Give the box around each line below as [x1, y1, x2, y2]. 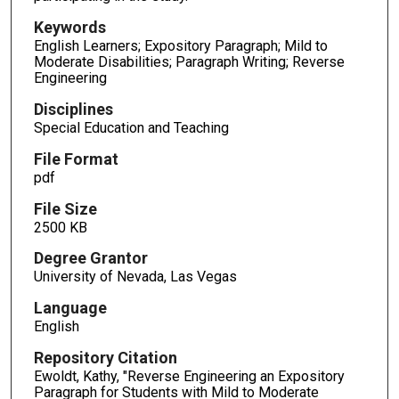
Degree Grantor [33, 248, 148, 268]
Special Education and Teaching [33, 118, 229, 136]
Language [33, 298, 107, 318]
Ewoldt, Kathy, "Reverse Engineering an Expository [33, 368, 345, 386]
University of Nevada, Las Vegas [33, 268, 237, 286]
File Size [33, 199, 97, 218]
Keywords [33, 17, 106, 37]
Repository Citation [33, 348, 177, 368]
